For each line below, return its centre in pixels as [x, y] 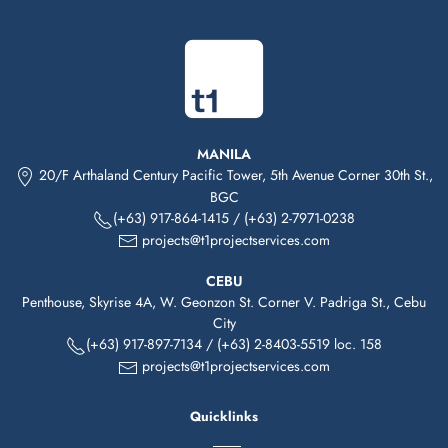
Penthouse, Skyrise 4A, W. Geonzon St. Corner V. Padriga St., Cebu [224, 302]
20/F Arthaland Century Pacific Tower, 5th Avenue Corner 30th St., [234, 175]
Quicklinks [224, 416]
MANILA [224, 154]
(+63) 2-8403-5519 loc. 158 [299, 344]
